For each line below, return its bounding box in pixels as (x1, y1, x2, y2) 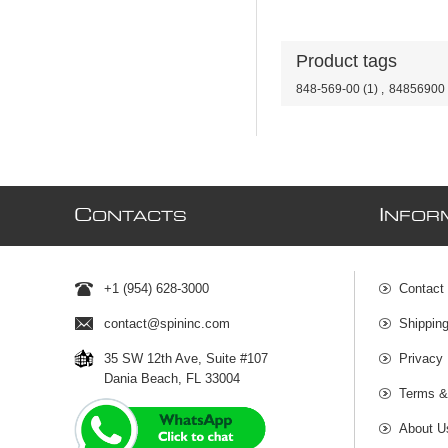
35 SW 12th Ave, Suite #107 (104, 351, 269, 367)
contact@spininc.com (104, 316, 231, 332)
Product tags (295, 51, 397, 72)
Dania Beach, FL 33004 (104, 371, 241, 387)
